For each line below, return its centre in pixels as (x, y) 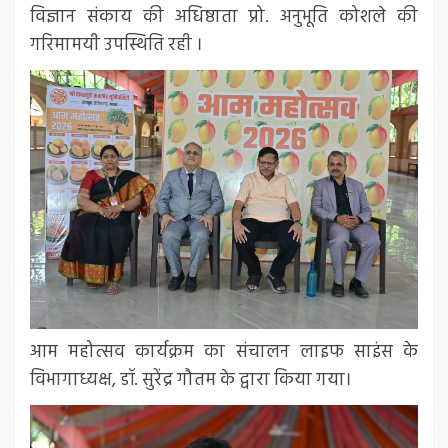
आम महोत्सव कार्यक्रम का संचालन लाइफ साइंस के (224, 352)
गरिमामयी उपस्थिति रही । (116, 46)
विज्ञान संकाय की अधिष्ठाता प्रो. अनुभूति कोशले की (224, 18)
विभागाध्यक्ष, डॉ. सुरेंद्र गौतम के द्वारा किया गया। (190, 380)
